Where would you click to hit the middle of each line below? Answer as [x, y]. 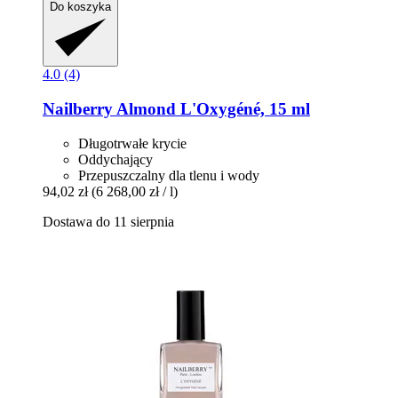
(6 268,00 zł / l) [135, 191]
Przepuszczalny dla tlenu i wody [169, 175]
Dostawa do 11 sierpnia [108, 221]
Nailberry [78, 109]
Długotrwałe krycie [132, 143]
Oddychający [115, 159]
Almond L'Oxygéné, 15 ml [211, 109]
